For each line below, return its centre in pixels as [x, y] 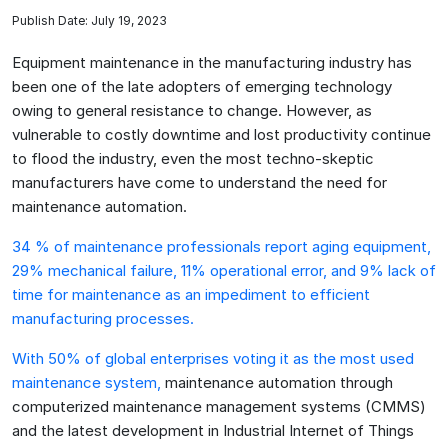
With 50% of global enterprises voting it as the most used [213, 358]
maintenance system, [86, 382]
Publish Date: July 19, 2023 [89, 20]
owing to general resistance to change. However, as [192, 110]
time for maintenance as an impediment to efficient [191, 294]
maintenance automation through [277, 382]
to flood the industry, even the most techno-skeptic [193, 158]
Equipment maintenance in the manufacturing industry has [212, 62]
